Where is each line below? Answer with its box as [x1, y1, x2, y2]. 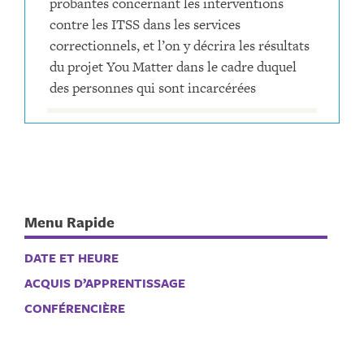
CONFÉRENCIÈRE [24, 299, 125, 317]
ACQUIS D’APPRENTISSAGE [24, 274, 185, 292]
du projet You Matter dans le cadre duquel [50, 56, 297, 76]
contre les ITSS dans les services [50, 14, 240, 34]
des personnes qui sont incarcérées [50, 77, 256, 97]
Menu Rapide [24, 210, 115, 232]
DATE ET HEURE [24, 249, 119, 266]
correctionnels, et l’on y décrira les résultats [50, 35, 310, 55]
